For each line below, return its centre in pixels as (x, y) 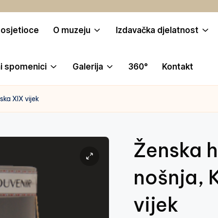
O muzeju (72, 30)
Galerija (88, 66)
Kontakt (177, 66)
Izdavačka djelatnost (157, 30)
